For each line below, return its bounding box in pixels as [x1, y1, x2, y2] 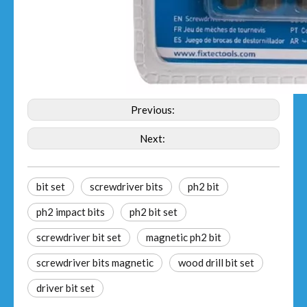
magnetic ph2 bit [146, 231, 221, 243]
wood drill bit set [178, 256, 254, 269]
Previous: [130, 103, 177, 116]
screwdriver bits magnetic [36, 256, 153, 269]
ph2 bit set [130, 206, 177, 218]
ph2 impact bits [36, 206, 105, 218]
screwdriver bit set [36, 231, 121, 243]
